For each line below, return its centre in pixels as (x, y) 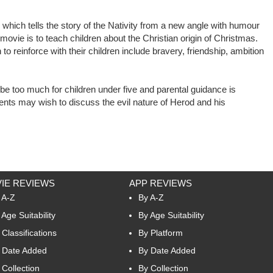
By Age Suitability (171, 215)
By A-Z (151, 197)
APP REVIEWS (161, 183)
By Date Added (167, 250)
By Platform (161, 232)
